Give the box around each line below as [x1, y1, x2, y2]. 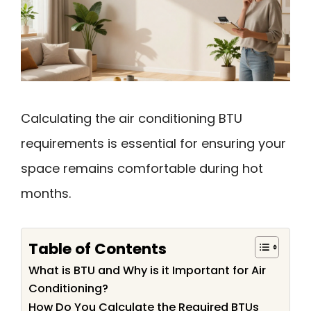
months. [21, 185, 71, 203]
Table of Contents [28, 237, 167, 260]
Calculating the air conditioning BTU [21, 110, 242, 128]
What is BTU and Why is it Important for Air [28, 262, 266, 278]
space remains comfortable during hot [21, 160, 263, 178]
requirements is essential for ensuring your [21, 135, 286, 153]
